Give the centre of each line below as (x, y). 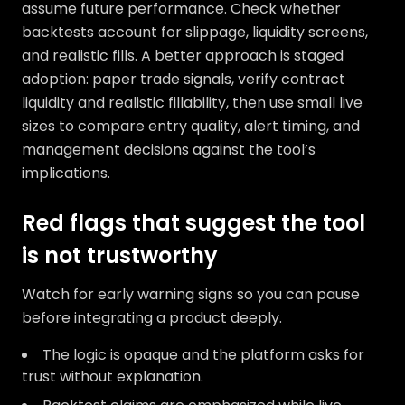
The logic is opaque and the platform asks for (203, 355)
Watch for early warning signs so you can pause (191, 294)
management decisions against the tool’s (169, 150)
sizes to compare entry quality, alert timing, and (191, 126)
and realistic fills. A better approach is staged (183, 56)
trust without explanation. (113, 377)
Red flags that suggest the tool (193, 223)
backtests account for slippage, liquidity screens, (195, 32)
